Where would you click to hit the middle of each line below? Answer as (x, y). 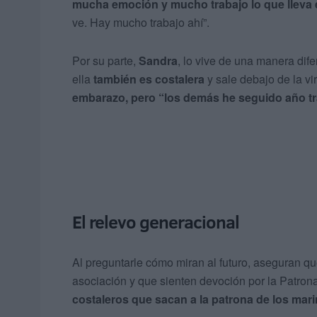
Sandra (158, 61)
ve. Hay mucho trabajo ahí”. (141, 23)
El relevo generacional (156, 222)
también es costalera (149, 79)
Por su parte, (105, 61)
